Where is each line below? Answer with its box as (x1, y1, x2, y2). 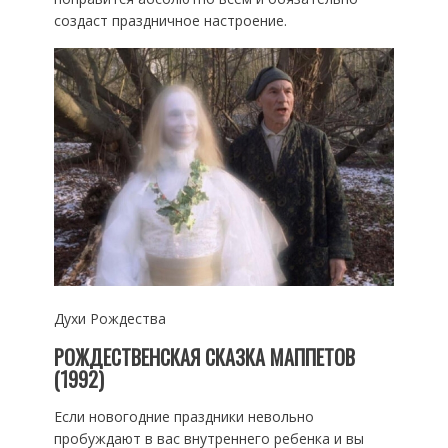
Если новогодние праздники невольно (53, 406, 314, 426)
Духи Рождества (53, 308, 166, 328)
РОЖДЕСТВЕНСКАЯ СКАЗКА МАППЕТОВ (53, 341, 355, 372)
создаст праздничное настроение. (53, 10, 287, 30)
